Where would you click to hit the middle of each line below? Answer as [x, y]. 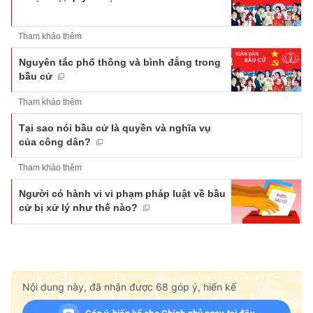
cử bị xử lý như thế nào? [78, 208]
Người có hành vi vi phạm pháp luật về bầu [122, 194]
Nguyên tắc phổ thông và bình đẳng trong [120, 63]
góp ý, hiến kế [202, 286]
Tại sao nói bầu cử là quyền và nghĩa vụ [115, 128]
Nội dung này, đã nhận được [89, 286]
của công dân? [55, 142]
